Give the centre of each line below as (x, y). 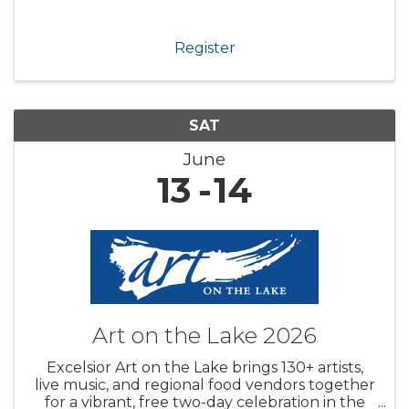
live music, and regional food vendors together (204, 384)
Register (204, 47)
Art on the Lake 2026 (204, 335)
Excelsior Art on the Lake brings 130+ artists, (204, 367)
